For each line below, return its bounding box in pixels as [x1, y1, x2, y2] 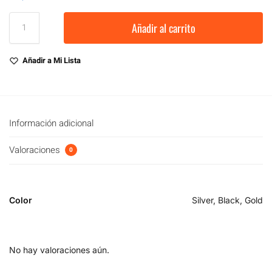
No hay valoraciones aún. [9, 245, 109, 256]
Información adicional [9, 116, 93, 130]
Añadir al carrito [131, 19, 195, 36]
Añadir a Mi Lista [22, 54, 81, 66]
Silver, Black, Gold [192, 195, 263, 206]
